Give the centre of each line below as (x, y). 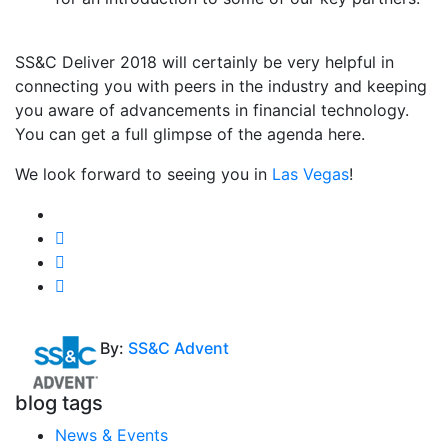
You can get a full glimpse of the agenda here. (190, 134)
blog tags (59, 403)
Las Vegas (310, 174)
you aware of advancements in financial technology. (212, 110)
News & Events (111, 435)
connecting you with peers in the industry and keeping (221, 86)
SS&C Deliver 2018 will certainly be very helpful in (204, 62)
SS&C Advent (178, 348)
